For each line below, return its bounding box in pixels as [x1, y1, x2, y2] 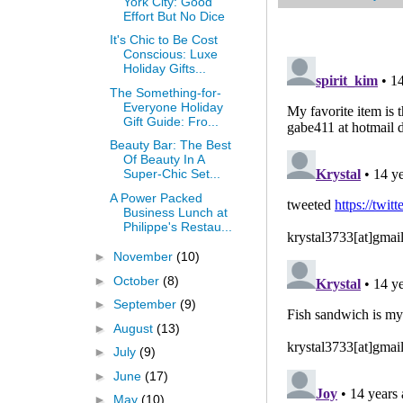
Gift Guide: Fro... [122, 113, 219, 129]
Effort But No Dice [122, 8, 225, 23]
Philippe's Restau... [122, 219, 232, 234]
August [112, 320, 157, 336]
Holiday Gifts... [122, 61, 206, 76]
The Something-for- [109, 85, 221, 100]
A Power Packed [109, 190, 202, 205]
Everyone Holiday [122, 99, 223, 114]
